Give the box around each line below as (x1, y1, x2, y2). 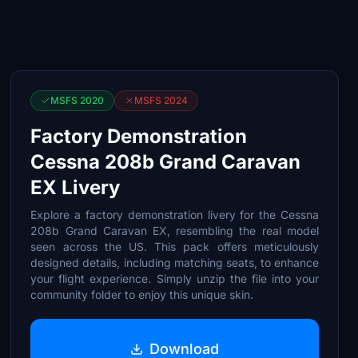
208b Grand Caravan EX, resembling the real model (30, 224, 319, 237)
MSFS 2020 (50, 94, 105, 106)
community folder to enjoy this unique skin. (30, 288, 254, 301)
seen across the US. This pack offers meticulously (30, 240, 319, 253)
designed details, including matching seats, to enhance (30, 256, 319, 269)
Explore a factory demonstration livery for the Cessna (30, 208, 319, 221)
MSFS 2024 (134, 94, 189, 106)
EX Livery (30, 176, 121, 199)
